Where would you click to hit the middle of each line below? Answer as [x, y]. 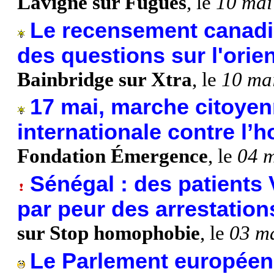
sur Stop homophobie [109, 233]
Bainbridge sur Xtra [105, 79]
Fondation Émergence [113, 156]
